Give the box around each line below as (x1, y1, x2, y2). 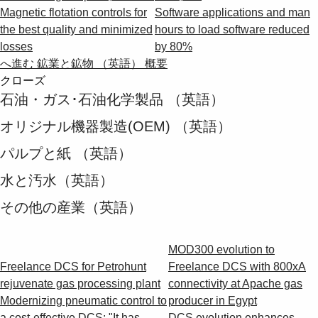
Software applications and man (155, 6, 310, 18)
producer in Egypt (168, 294, 257, 307)
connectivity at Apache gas (168, 277, 302, 290)
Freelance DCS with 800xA (168, 260, 306, 273)
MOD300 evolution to (168, 243, 275, 256)
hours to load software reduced (155, 23, 309, 35)
